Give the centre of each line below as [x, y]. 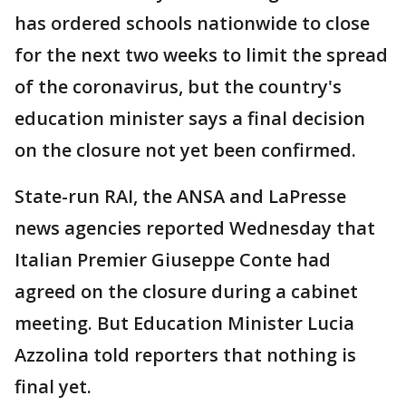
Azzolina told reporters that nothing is [185, 355]
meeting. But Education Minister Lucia [184, 323]
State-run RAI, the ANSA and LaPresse [180, 196]
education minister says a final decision [190, 118]
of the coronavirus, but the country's [178, 87]
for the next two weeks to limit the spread [201, 55]
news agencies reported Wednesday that [195, 228]
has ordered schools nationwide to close [192, 23]
